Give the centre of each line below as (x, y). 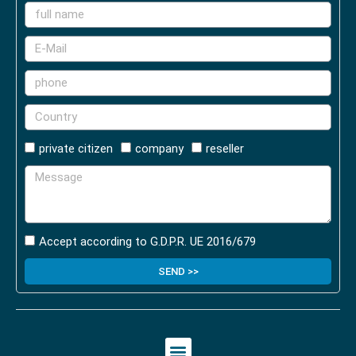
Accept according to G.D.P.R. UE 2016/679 (147, 242)
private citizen (76, 149)
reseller (225, 149)
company (159, 149)
